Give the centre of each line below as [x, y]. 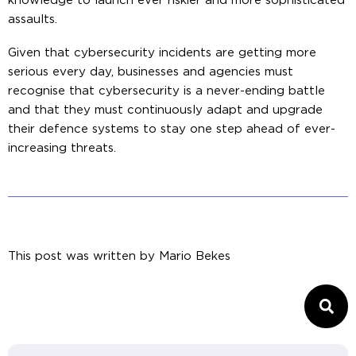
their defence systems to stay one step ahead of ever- [172, 129]
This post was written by [81, 256]
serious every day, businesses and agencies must [151, 72]
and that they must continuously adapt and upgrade [165, 110]
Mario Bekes [193, 256]
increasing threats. [62, 148]
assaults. [33, 19]
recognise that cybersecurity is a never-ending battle [166, 91]
